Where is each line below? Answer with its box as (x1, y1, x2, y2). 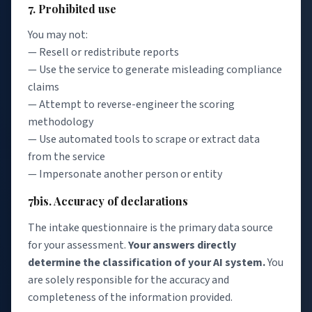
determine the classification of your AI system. (28, 254, 265, 270)
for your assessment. (28, 237, 128, 253)
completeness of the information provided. (28, 289, 233, 305)
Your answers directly (128, 237, 236, 253)
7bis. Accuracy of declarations (28, 194, 188, 209)
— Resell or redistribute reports (28, 45, 179, 61)
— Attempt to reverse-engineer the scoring (28, 97, 235, 113)
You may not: (28, 27, 88, 43)
